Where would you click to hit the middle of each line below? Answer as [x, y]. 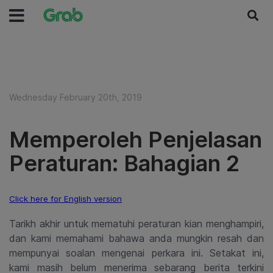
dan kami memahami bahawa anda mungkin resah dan [136, 238]
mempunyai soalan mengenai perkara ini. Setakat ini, [136, 253]
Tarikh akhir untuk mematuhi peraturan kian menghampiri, [136, 224]
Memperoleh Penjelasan [136, 140]
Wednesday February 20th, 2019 [76, 97]
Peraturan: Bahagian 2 [124, 163]
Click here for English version [66, 199]
